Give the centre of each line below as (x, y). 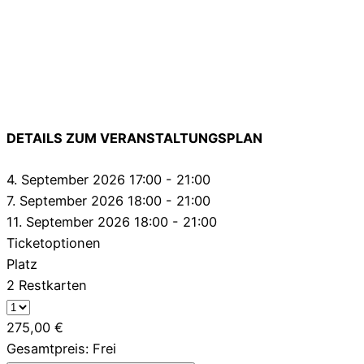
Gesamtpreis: (50, 348)
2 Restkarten (47, 285)
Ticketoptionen (54, 243)
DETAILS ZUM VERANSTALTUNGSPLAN (134, 138)
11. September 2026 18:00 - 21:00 (112, 221)
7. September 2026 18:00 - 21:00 (108, 200)
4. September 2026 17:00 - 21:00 (108, 179)
